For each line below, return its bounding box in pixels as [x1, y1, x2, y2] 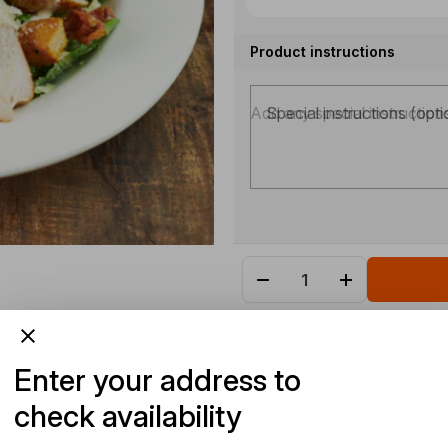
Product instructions [250, 43, 395, 60]
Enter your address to [14, 361, 301, 398]
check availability [14, 397, 242, 434]
